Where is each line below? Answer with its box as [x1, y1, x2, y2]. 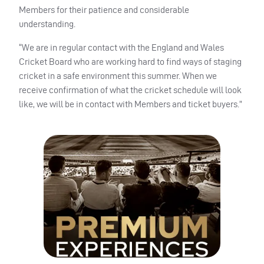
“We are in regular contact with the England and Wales [19, 42, 224, 52]
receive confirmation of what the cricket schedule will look [19, 84, 242, 95]
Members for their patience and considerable [19, 4, 189, 15]
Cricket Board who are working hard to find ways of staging [19, 56, 242, 67]
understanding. [19, 18, 75, 29]
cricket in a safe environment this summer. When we [19, 70, 217, 81]
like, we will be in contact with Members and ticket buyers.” [19, 98, 242, 109]
